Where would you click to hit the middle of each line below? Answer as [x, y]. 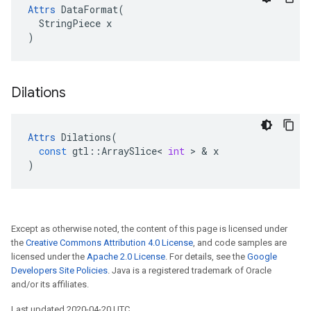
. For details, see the [206, 257]
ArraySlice [129, 151]
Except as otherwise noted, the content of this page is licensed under [149, 229]
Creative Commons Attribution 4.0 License [109, 243]
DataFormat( [90, 9]
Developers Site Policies [59, 270]
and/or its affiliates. [50, 284]
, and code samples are [240, 243]
